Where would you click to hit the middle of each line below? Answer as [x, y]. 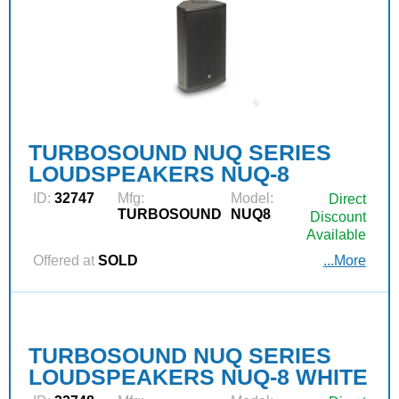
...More [345, 260]
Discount [338, 216]
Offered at [64, 260]
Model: [252, 198]
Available [336, 234]
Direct [347, 199]
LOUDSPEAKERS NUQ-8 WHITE [198, 376]
